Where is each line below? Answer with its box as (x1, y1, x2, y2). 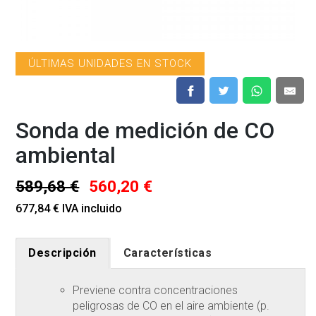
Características (123, 246, 212, 260)
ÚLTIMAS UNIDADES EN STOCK (28, 57, 193, 71)
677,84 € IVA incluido (16, 202, 123, 216)
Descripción (28, 246, 97, 260)
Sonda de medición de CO (16, 117, 275, 145)
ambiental (16, 142, 116, 169)
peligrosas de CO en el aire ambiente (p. (73, 299, 270, 313)
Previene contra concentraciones (73, 284, 238, 298)
